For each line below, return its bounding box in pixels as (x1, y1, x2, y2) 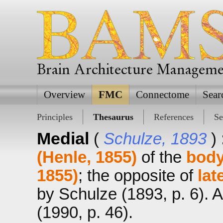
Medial (36, 129, 89, 148)
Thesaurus (93, 112, 133, 122)
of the (136, 148, 186, 166)
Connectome (135, 89, 189, 101)
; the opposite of (78, 166, 198, 185)
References (153, 112, 194, 122)
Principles (36, 112, 73, 122)
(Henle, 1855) (36, 148, 137, 166)
